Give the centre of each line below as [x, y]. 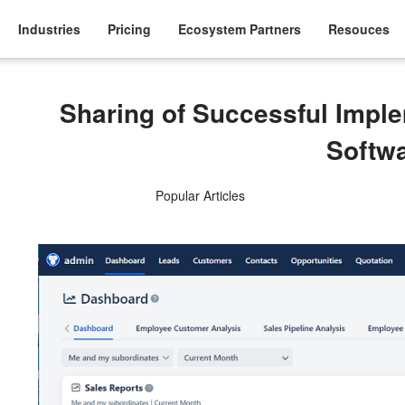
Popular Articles [200, 195]
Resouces [359, 28]
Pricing [130, 28]
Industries [50, 28]
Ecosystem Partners [240, 28]
